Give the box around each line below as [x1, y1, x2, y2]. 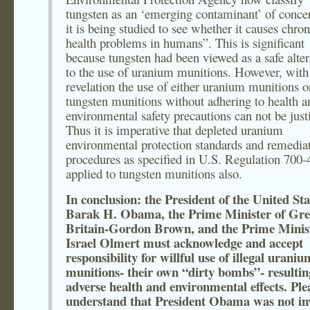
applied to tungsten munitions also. [66, 165, 242, 182]
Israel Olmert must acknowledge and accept [66, 233, 303, 252]
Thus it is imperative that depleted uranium [66, 121, 283, 138]
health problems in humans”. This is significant [66, 34, 304, 51]
